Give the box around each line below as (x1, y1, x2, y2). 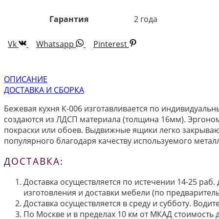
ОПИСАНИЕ (4, 73, 47, 85)
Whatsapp (36, 38, 74, 49)
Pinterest (93, 38, 127, 49)
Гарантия (49, 13, 88, 24)
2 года (134, 13, 157, 24)
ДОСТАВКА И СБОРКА (4, 84, 84, 95)
